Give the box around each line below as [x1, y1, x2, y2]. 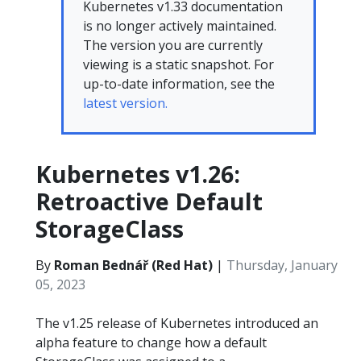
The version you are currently [83, 36, 263, 54]
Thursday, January [226, 256, 338, 274]
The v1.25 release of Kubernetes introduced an [35, 314, 318, 332]
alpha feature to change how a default [35, 334, 267, 351]
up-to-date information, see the [83, 75, 275, 93]
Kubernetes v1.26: [35, 158, 240, 189]
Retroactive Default [35, 185, 263, 217]
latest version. [83, 94, 168, 112]
